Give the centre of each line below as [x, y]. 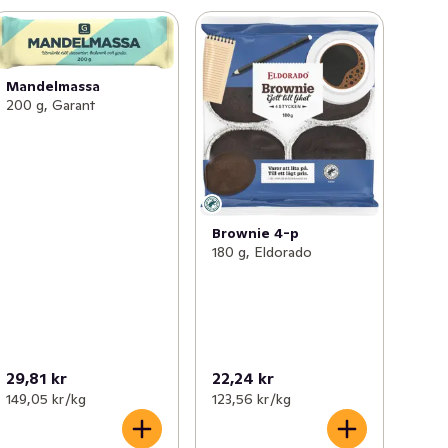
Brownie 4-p [255, 232]
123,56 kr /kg [251, 398]
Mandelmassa [53, 85]
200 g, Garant [51, 104]
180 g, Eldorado [261, 251]
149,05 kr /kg [46, 398]
